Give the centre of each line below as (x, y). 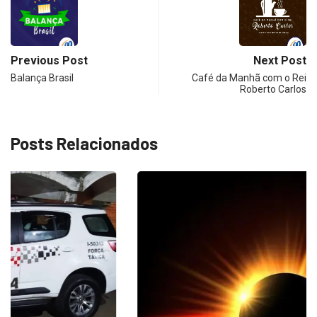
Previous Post (49, 61)
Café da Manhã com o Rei (249, 78)
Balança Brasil (42, 78)
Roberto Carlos (273, 90)
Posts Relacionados (84, 144)
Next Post (280, 61)
